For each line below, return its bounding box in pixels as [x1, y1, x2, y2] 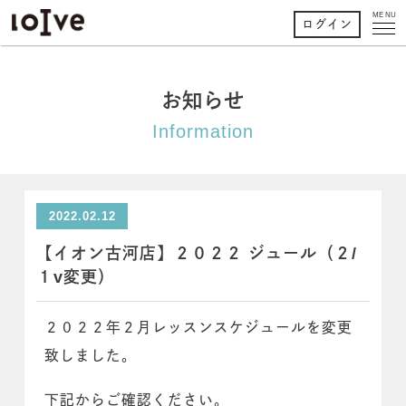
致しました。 [44, 348, 138, 364]
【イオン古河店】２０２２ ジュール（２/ [36, 244, 358, 263]
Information [152, 121, 254, 141]
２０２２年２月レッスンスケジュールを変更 [44, 320, 353, 336]
